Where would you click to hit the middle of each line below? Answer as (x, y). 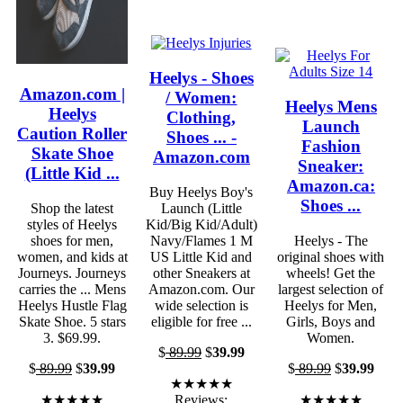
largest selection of (331, 289)
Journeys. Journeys (72, 273)
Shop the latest (72, 208)
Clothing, (201, 118)
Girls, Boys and (331, 321)
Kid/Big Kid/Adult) (201, 224)
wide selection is (201, 305)
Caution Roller (72, 134)
